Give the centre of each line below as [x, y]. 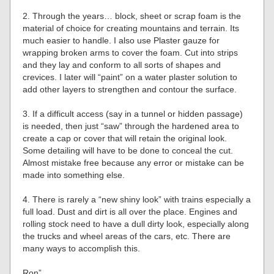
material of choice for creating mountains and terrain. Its [131, 28]
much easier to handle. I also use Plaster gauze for [121, 40]
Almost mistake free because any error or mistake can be [134, 163]
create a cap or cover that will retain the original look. [125, 138]
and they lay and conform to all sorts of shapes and [122, 65]
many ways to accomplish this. [82, 248]
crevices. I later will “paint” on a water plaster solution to [130, 77]
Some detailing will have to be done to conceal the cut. [128, 150]
